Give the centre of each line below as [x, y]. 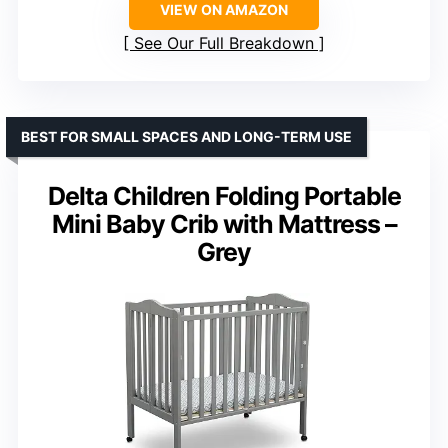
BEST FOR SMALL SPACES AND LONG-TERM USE [186, 136]
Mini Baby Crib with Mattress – [224, 223]
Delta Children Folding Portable [224, 195]
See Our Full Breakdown [224, 42]
